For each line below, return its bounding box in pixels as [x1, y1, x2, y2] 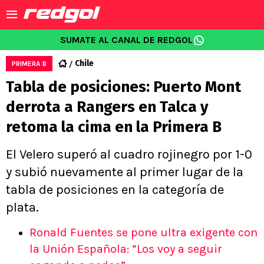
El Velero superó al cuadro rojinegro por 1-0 [6, 147, 252, 162]
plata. [6, 200, 39, 215]
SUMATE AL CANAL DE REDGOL [60, 34, 193, 45]
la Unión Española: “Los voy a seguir [29, 242, 222, 256]
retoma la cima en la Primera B [6, 118, 222, 136]
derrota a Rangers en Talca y [6, 98, 208, 116]
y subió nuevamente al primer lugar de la [6, 164, 243, 180]
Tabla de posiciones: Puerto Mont [6, 78, 241, 96]
